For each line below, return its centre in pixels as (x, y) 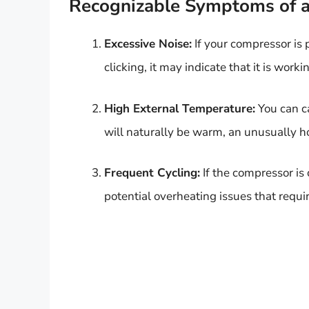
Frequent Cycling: (152, 173)
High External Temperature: (180, 108)
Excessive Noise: (148, 44)
